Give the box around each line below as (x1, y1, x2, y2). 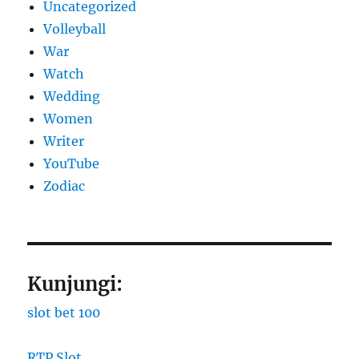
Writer (43, 133, 85, 150)
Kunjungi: (27, 272, 123, 297)
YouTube (43, 155, 100, 172)
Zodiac (43, 178, 86, 195)
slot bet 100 (27, 305, 101, 321)
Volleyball (43, 21, 107, 38)
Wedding (43, 88, 101, 105)
